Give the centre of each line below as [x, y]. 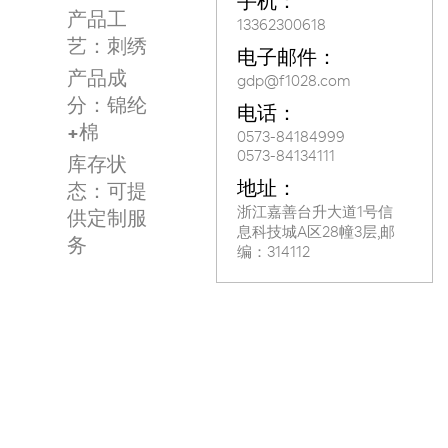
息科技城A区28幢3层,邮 [315, 232]
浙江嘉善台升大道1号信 [314, 212]
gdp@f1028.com [293, 81]
